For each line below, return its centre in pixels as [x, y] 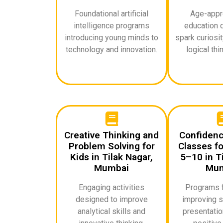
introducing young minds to [111, 37]
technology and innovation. [111, 49]
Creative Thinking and [111, 135]
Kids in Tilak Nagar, [111, 157]
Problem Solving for [111, 146]
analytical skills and [111, 211]
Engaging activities [111, 187]
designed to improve [111, 199]
